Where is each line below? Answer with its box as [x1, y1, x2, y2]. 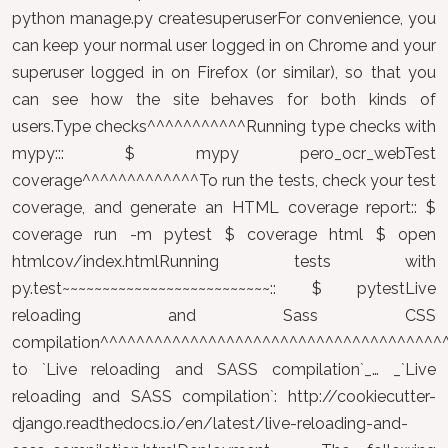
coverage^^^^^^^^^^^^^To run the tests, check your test [12, 171, 436, 190]
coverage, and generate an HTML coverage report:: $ [12, 198, 436, 217]
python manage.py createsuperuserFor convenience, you [12, 9, 436, 28]
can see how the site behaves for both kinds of [12, 90, 436, 109]
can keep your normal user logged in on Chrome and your [12, 36, 436, 55]
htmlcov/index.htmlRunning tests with [12, 252, 436, 271]
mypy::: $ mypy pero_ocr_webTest [12, 144, 436, 163]
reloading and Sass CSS [12, 306, 436, 325]
